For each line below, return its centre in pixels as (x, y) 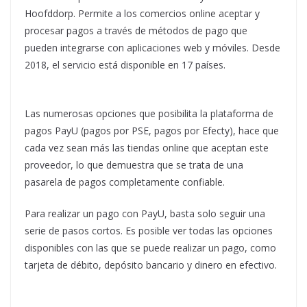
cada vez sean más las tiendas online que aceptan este (147, 147)
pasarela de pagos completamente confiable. (125, 182)
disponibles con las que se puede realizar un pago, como (150, 247)
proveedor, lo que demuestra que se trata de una (134, 164)
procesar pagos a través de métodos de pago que (136, 30)
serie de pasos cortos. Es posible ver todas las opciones (149, 230)
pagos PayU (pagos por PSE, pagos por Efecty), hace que (152, 130)
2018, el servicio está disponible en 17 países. (125, 64)
